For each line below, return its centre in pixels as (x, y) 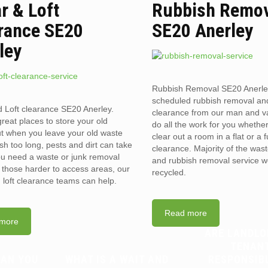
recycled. (169, 172)
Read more (186, 213)
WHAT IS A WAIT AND (117, 259)
